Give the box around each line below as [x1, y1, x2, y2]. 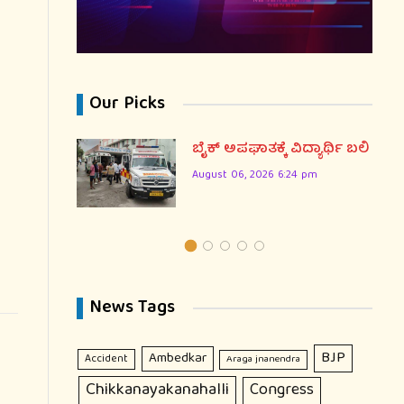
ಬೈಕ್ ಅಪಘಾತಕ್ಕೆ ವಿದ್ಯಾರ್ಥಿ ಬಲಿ [192, 137, 369, 161]
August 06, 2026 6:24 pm [192, 165, 317, 185]
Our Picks [89, 87, 165, 120]
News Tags [89, 291, 175, 324]
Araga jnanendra [226, 350, 301, 369]
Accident [85, 349, 129, 369]
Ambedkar [148, 346, 207, 371]
